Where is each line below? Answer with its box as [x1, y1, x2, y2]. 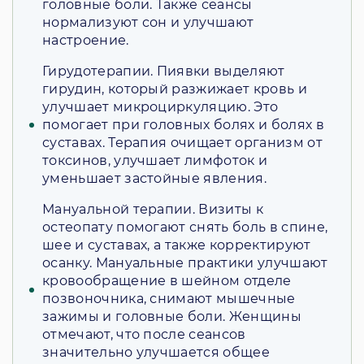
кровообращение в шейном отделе [42, 273, 292, 289]
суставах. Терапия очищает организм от [42, 135, 323, 151]
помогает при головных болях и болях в [42, 117, 324, 133]
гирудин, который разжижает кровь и [42, 81, 307, 97]
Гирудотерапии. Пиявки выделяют [42, 63, 285, 80]
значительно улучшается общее [42, 344, 270, 361]
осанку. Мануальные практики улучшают [42, 255, 328, 271]
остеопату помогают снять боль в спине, [42, 219, 328, 236]
